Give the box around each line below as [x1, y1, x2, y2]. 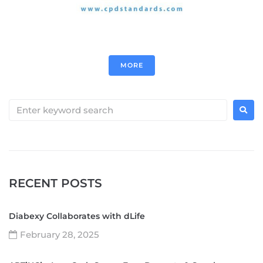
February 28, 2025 [20, 229, 99, 241]
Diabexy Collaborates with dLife [9, 211, 145, 222]
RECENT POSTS [9, 176, 102, 191]
